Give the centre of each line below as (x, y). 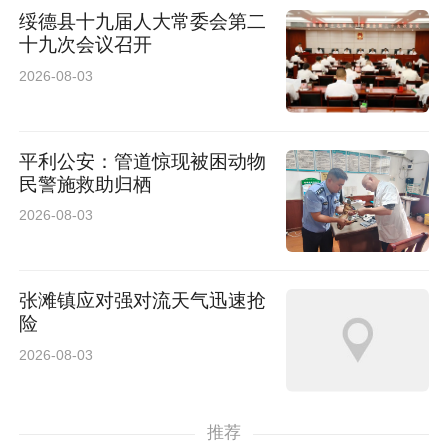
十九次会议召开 (86, 44)
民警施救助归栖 (86, 184)
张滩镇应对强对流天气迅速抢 (143, 301)
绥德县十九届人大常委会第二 (143, 21)
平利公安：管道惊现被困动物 (143, 161)
